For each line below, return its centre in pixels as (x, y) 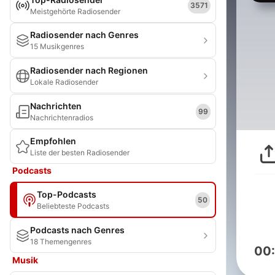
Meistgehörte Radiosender (75, 11)
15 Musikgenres (57, 46)
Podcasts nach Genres (77, 230)
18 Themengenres (61, 242)
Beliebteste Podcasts (73, 206)
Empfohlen (53, 141)
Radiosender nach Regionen (89, 70)
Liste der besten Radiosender (80, 153)
